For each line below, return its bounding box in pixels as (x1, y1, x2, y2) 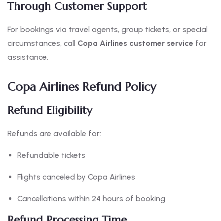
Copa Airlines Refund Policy (7, 79, 156, 95)
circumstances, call (7, 38, 77, 48)
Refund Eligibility (7, 104, 92, 117)
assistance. (7, 52, 48, 62)
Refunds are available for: (7, 129, 101, 139)
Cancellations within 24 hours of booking (17, 194, 165, 204)
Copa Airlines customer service (77, 38, 193, 48)
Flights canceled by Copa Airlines (17, 172, 135, 182)
